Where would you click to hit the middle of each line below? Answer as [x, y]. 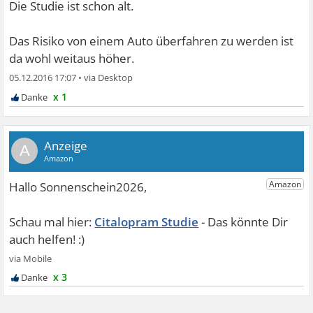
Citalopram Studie [147, 222]
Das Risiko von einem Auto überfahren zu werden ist [152, 41]
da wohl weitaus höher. [72, 58]
